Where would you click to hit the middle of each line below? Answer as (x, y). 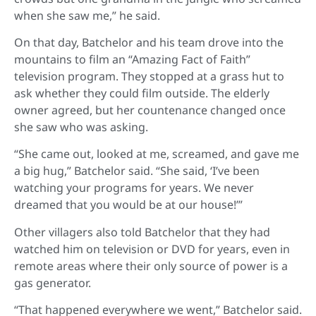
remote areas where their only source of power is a (151, 266)
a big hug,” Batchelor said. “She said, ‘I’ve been (137, 171)
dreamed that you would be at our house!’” (128, 205)
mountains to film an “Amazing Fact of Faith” (132, 60)
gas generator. (53, 282)
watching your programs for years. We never (134, 188)
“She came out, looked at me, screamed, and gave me (157, 154)
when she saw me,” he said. (87, 15)
